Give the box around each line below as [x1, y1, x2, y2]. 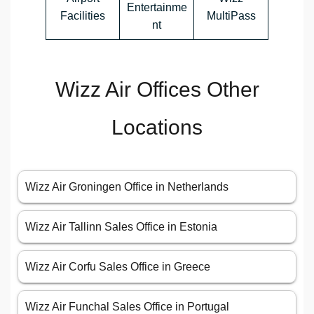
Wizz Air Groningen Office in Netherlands [25, 181, 228, 193]
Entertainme [126, 1, 187, 14]
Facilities [60, 10, 105, 22]
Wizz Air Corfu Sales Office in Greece [25, 261, 210, 273]
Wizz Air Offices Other [55, 78, 259, 102]
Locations [111, 116, 203, 139]
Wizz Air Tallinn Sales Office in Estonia [25, 221, 217, 233]
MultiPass [206, 10, 256, 22]
